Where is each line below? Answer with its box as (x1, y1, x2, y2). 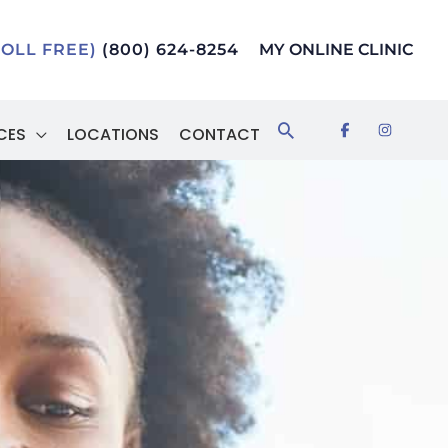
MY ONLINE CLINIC (259, 40, 413, 60)
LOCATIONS (67, 122, 159, 146)
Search (274, 119, 352, 150)
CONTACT (179, 122, 260, 146)
